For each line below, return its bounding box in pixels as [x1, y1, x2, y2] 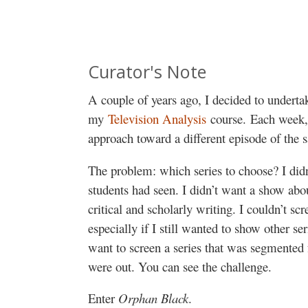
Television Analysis [108, 109, 206, 127]
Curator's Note [88, 60, 206, 84]
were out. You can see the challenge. [88, 257, 272, 275]
